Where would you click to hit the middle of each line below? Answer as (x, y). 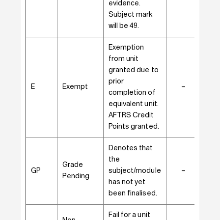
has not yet (127, 182)
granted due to (133, 70)
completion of (132, 93)
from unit (124, 59)
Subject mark (130, 15)
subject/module (135, 171)
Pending (76, 176)
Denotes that (131, 148)
